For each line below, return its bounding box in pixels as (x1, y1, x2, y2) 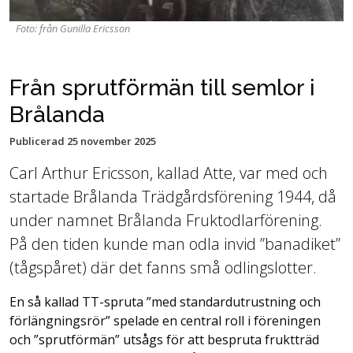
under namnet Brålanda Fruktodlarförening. (9, 210, 322, 231)
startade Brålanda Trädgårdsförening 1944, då (9, 186, 336, 207)
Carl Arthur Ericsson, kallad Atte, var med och (9, 162, 328, 184)
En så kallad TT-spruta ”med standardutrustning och (9, 293, 321, 310)
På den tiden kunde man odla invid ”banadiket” (9, 233, 340, 255)
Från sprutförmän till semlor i (9, 74, 315, 101)
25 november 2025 (67, 134, 156, 148)
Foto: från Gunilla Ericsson (16, 21, 130, 35)
